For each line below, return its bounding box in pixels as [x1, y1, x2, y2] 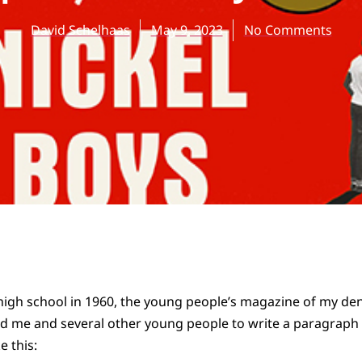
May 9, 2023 [150, 21, 223, 40]
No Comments [243, 21, 332, 40]
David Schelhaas [30, 21, 130, 40]
